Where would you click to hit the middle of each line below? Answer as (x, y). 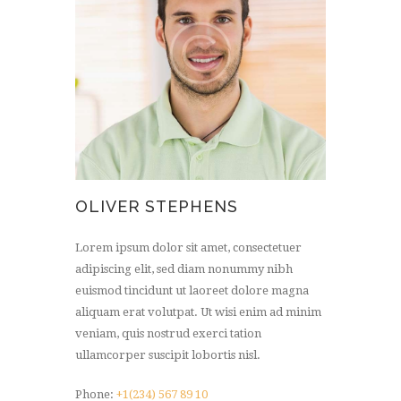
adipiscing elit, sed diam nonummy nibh (184, 269)
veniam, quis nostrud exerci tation (168, 334)
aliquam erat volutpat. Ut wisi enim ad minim (198, 312)
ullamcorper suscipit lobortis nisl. (168, 355)
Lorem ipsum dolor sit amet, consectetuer (188, 248)
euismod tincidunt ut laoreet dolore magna (192, 291)
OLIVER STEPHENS (157, 206)
